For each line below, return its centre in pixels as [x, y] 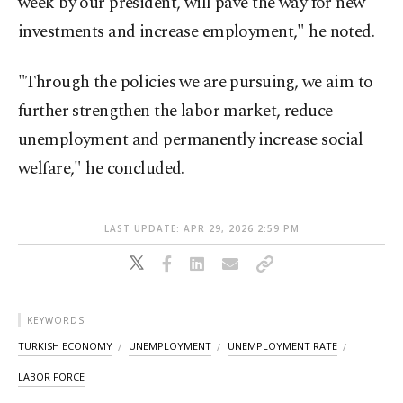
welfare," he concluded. [101, 169]
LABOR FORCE [51, 377]
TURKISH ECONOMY [65, 346]
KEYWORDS [56, 321]
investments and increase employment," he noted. [197, 32]
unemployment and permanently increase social [191, 140]
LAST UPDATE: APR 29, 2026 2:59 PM [201, 229]
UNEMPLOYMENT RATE [282, 346]
